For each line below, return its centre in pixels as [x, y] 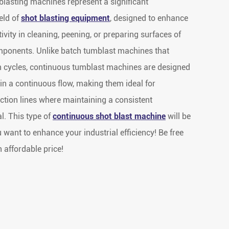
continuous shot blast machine [109, 117]
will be [178, 117]
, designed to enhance [149, 18]
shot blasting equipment [65, 18]
